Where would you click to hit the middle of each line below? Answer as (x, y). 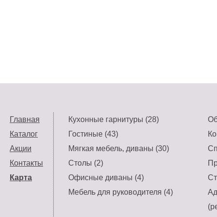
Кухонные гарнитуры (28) (114, 119)
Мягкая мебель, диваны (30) (119, 148)
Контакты (26, 163)
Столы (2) (86, 163)
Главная (25, 119)
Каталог (24, 134)
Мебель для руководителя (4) (121, 192)
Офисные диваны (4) (106, 178)
